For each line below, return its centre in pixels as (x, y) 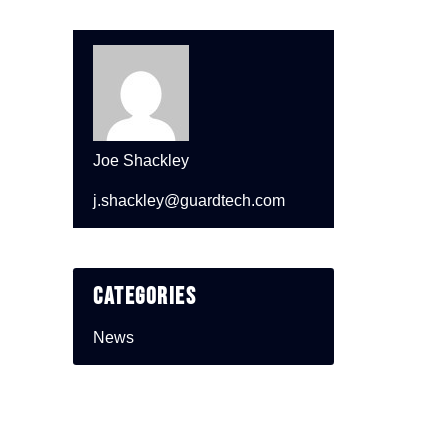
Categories (144, 296)
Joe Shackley (141, 160)
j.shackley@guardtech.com (189, 200)
